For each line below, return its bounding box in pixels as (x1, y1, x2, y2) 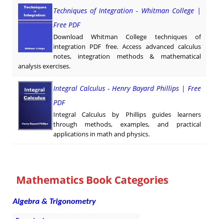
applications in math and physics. (53, 130, 150, 139)
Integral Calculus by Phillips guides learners (53, 110, 201, 119)
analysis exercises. (18, 62, 70, 71)
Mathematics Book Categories (16, 173, 169, 187)
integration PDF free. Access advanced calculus (53, 42, 201, 51)
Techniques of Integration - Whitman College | (53, 6, 201, 16)
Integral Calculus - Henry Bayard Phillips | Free (53, 84, 201, 93)
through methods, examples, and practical (53, 120, 201, 129)
